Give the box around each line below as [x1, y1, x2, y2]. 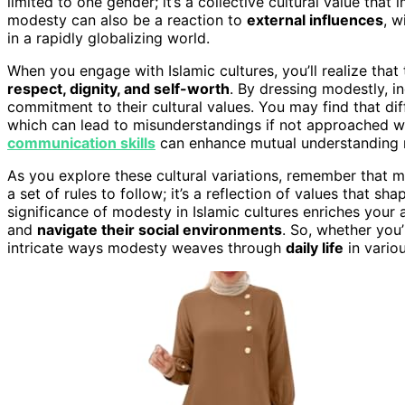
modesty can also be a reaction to [7, 10, 247, 29]
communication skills [7, 133, 155, 152]
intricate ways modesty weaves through [7, 238, 286, 257]
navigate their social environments [37, 220, 282, 239]
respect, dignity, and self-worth [7, 79, 230, 98]
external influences [247, 10, 383, 29]
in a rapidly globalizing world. [7, 28, 210, 47]
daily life [286, 238, 344, 257]
